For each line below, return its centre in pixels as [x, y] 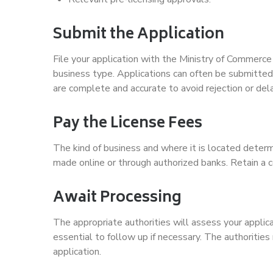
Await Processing [117, 198]
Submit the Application [139, 35]
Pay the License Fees [128, 124]
